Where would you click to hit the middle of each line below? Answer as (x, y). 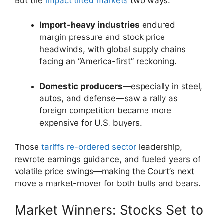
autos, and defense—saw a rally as (109, 98)
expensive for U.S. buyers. (91, 122)
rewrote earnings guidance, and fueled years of (108, 159)
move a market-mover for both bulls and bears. (108, 184)
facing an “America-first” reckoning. (108, 62)
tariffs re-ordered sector (89, 147)
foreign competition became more (105, 110)
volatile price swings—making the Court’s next (104, 172)
